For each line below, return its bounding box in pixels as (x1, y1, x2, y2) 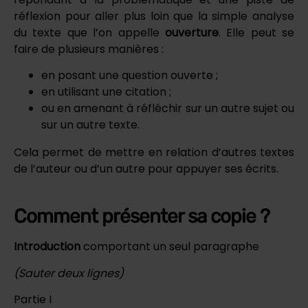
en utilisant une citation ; (41, 84, 171, 100)
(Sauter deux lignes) (14, 265, 124, 281)
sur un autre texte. (41, 117, 140, 133)
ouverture (164, 24, 219, 41)
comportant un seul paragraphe (80, 239, 262, 255)
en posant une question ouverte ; (41, 67, 218, 84)
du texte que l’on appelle (14, 24, 165, 41)
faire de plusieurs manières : (14, 41, 166, 57)
